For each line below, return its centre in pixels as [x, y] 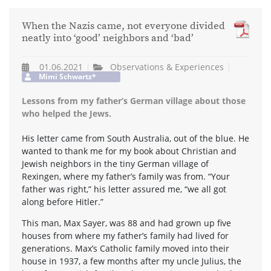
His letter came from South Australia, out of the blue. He [135, 138]
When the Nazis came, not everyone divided [123, 27]
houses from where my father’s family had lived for [125, 235]
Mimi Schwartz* [67, 77]
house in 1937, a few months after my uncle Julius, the [132, 261]
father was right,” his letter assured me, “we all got [124, 189]
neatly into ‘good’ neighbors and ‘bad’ [108, 39]
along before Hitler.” [63, 201]
